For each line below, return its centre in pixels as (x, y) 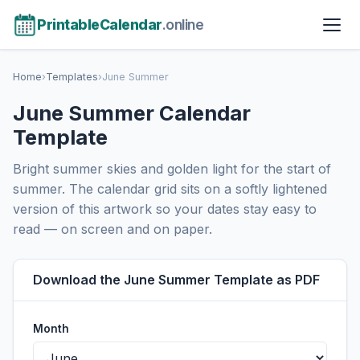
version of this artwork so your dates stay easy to (165, 209)
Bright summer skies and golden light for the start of (172, 169)
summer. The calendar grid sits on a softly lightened (170, 189)
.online (182, 25)
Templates (72, 77)
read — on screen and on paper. (112, 229)
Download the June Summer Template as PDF (176, 280)
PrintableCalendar (100, 25)
